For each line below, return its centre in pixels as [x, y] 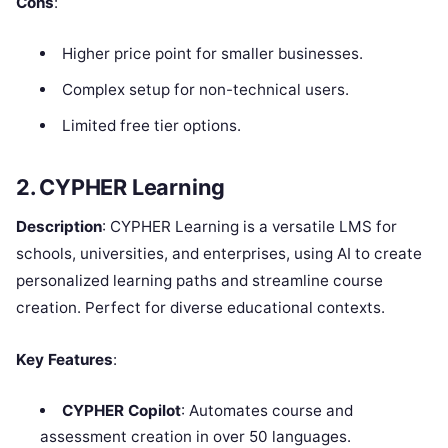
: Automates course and [266, 411]
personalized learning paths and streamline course [199, 281]
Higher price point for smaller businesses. [212, 53]
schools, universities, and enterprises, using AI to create [219, 254]
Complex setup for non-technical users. [205, 89]
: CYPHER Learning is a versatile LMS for [249, 227]
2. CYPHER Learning [121, 187]
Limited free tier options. [151, 125]
